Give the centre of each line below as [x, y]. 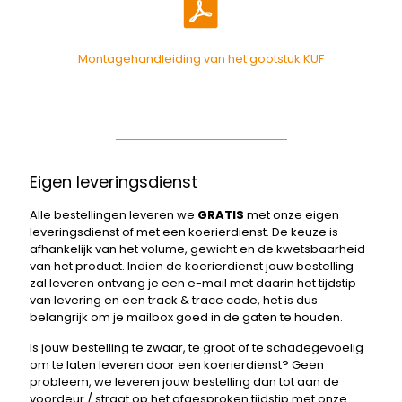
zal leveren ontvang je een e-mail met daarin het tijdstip [193, 283]
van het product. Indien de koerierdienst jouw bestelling [192, 266]
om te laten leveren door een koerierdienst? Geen [177, 364]
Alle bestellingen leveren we [114, 214]
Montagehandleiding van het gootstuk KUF [201, 58]
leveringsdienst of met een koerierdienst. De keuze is [184, 232]
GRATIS [221, 214]
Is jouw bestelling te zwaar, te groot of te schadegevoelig [197, 347]
